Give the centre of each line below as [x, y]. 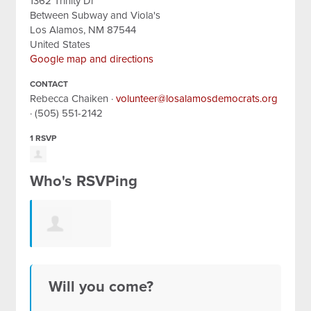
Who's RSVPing [84, 181]
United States [60, 44]
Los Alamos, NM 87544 [83, 30]
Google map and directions [92, 59]
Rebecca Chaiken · [73, 99]
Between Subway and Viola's [95, 15]
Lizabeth [58, 257]
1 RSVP [43, 138]
